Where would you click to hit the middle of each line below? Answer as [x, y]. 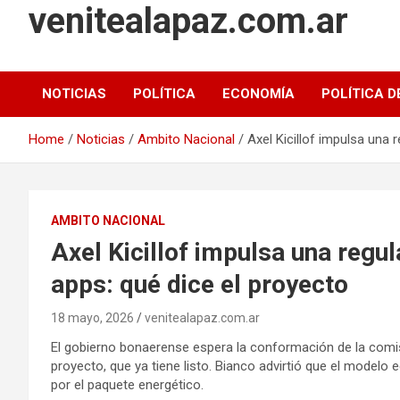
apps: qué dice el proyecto [200, 284]
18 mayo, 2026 [92, 317]
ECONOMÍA [258, 93]
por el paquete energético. [127, 384]
